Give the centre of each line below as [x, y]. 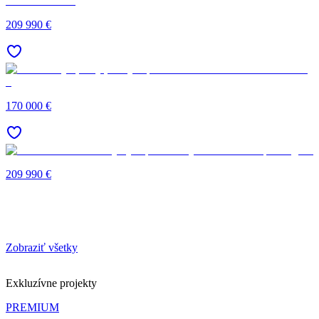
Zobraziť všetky [42, 248]
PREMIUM [32, 308]
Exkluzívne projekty [51, 283]
